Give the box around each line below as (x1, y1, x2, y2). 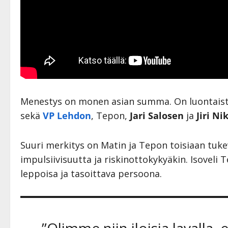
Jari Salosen (130, 109, 184, 122)
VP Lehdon (43, 109, 91, 122)
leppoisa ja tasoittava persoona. (20, 167, 162, 180)
